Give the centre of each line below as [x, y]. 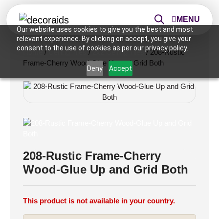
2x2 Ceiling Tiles [118, 52]
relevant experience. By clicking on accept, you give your [104, 39]
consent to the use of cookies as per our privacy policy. [102, 48]
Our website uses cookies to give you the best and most [105, 29]
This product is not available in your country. [99, 201]
